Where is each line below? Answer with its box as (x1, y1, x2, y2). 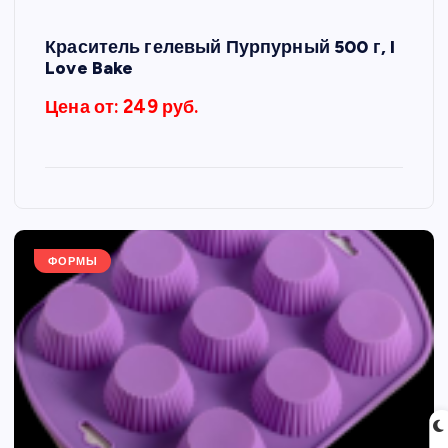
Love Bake (45, 56, 134, 78)
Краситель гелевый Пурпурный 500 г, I (45, 35, 396, 57)
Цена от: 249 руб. (45, 95, 199, 118)
